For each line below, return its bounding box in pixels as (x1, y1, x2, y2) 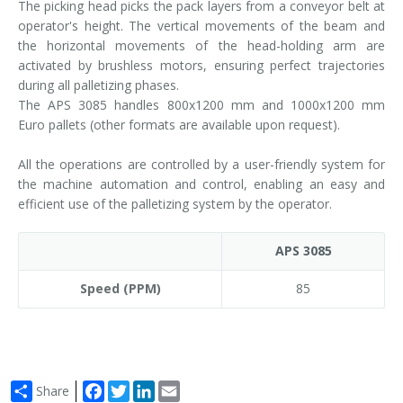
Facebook (104, 378, 162, 396)
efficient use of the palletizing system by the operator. (18, 194, 332, 212)
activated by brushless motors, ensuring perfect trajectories (18, 56, 385, 74)
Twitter (130, 378, 171, 396)
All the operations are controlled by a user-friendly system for (18, 155, 385, 173)
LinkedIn (155, 378, 203, 396)
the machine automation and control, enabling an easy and (18, 175, 385, 193)
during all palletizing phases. (18, 76, 179, 94)
